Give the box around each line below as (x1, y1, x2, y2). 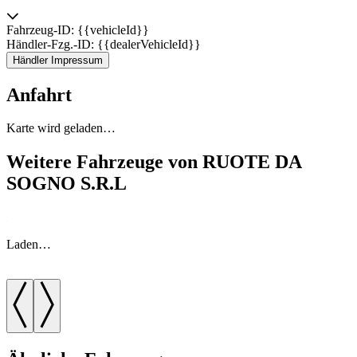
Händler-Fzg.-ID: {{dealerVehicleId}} (6, 37, 201, 51)
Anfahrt (6, 84, 72, 105)
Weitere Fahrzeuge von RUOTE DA (6, 151, 301, 173)
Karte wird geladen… (6, 121, 116, 135)
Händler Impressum (13, 53, 103, 66)
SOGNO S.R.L (6, 173, 127, 194)
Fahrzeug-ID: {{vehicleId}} (6, 22, 149, 37)
